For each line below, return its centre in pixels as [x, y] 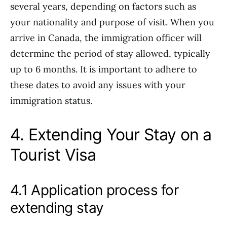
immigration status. [51, 101]
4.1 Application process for [94, 190]
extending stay [57, 208]
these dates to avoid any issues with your [98, 85]
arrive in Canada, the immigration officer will [106, 38]
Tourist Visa [53, 155]
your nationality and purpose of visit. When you [112, 22]
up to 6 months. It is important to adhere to [104, 69]
